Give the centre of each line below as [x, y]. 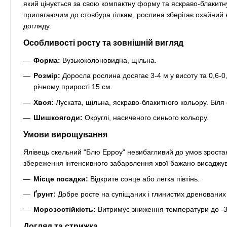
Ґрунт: [45, 194]
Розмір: [47, 76]
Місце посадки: [61, 179]
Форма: [47, 60]
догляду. [37, 26]
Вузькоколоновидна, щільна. [108, 60]
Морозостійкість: [65, 210]
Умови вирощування [65, 135]
